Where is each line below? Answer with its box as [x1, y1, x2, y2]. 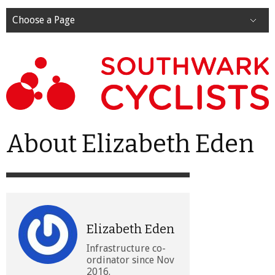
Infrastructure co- [87, 242, 166, 254]
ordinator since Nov [87, 254, 174, 266]
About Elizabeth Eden [6, 128, 254, 159]
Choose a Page [12, 14, 75, 26]
